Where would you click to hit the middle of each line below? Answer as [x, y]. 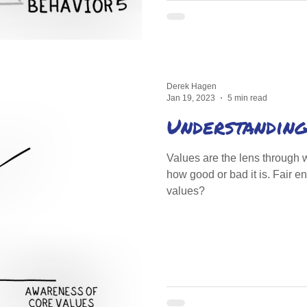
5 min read [247, 98]
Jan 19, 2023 [191, 98]
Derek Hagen [192, 86]
